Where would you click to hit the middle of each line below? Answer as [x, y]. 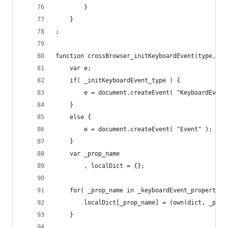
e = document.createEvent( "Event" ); [148, 129]
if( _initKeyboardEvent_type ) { [125, 80]
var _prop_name [95, 154]
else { [80, 117]
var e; [80, 68]
